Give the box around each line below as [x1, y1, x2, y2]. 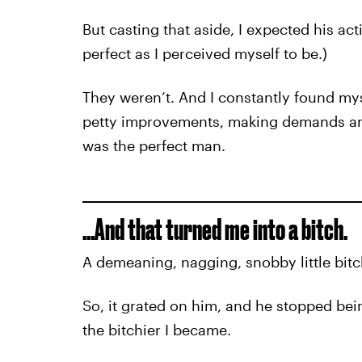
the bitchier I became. [82, 321, 231, 339]
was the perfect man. [82, 137, 225, 154]
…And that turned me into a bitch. [82, 213, 347, 246]
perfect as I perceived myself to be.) [82, 44, 327, 62]
